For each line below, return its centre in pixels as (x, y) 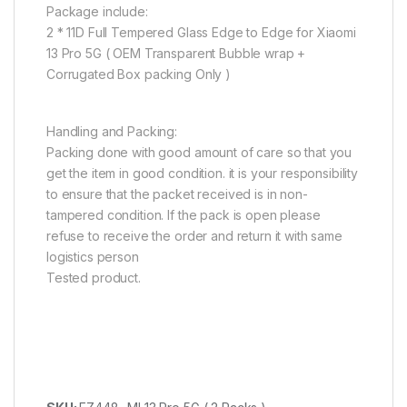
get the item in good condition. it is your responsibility (203, 173)
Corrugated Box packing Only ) (139, 74)
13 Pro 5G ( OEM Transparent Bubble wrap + (176, 53)
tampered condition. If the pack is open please (184, 214)
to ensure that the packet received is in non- (177, 194)
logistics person (93, 256)
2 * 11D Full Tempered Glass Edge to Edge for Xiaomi (201, 32)
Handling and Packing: (112, 131)
